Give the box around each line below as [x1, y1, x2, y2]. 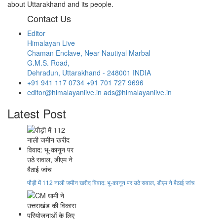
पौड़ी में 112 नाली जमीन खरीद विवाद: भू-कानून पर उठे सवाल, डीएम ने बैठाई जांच [27, 178, 194, 186]
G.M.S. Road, [27, 57, 70, 68]
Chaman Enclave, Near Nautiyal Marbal [27, 47, 150, 58]
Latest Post [7, 104, 66, 122]
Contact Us [27, 11, 71, 25]
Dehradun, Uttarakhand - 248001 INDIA [27, 67, 151, 77]
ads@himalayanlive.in [104, 87, 172, 97]
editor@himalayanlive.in [27, 87, 102, 97]
